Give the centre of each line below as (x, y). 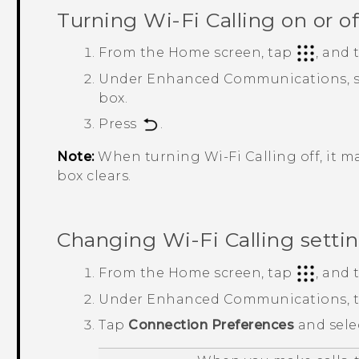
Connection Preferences (212, 325)
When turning (149, 157)
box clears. (94, 176)
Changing (110, 240)
